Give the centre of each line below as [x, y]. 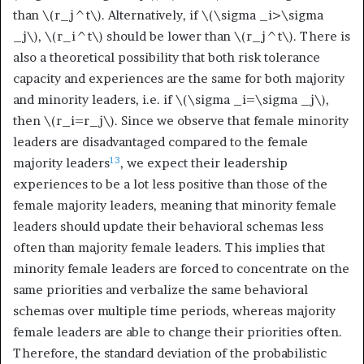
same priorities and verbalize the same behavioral [160, 290]
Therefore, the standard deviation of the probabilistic [170, 353]
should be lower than [169, 37]
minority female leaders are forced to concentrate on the [181, 269]
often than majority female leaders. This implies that [169, 248]
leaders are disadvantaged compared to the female [160, 142]
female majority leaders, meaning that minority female [175, 206]
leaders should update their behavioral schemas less [168, 227]
